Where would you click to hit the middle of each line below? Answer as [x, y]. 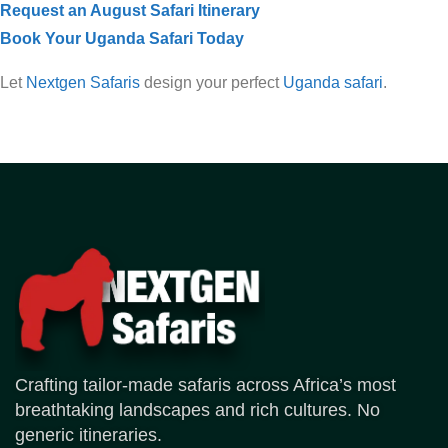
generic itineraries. [88, 435]
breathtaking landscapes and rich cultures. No [197, 410]
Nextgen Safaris [83, 83]
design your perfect [211, 83]
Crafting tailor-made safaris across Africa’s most [205, 385]
